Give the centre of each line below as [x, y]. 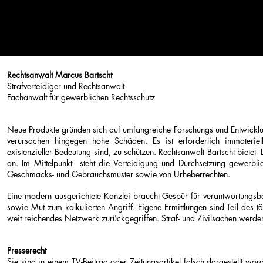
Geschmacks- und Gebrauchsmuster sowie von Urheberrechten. [121, 174]
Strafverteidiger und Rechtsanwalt [66, 86]
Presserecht [27, 250]
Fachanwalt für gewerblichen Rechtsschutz [81, 97]
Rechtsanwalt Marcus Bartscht [60, 75]
